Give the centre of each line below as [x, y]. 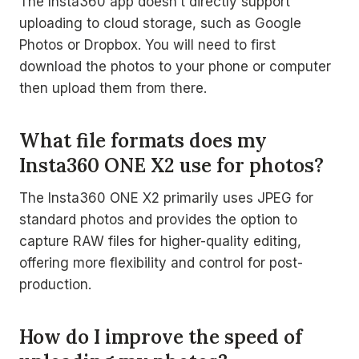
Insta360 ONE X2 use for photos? [171, 165]
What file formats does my [143, 141]
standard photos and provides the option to [158, 220]
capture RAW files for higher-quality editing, [160, 241]
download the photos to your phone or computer [175, 67]
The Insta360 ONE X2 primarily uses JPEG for [166, 198]
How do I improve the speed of [161, 337]
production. [55, 284]
